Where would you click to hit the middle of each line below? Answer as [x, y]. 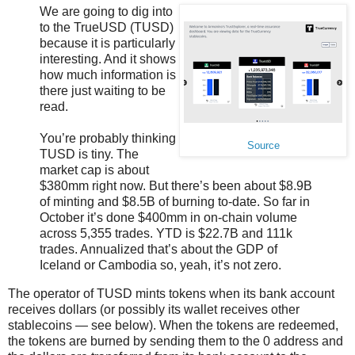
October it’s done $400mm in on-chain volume [168, 218]
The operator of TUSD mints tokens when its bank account [171, 293]
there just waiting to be [103, 91]
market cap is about [94, 170]
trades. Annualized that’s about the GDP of [158, 250]
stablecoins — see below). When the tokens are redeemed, [173, 325]
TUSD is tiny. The [89, 155]
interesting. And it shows [108, 59]
